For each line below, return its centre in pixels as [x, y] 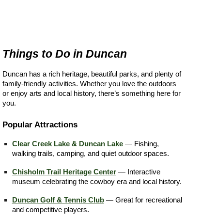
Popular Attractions [40, 124]
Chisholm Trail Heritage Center [64, 172]
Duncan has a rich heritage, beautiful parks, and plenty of [92, 74]
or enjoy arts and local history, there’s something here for [91, 93]
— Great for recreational [143, 200]
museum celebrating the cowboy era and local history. [97, 181]
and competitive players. [50, 209]
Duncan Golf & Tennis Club [58, 200]
